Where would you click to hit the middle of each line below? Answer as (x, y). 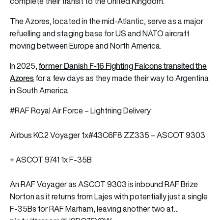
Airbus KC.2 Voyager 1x (49, 135)
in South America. (40, 90)
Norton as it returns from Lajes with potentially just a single (109, 196)
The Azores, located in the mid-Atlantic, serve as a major (107, 21)
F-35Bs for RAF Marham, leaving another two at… (94, 208)
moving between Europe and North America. (86, 45)
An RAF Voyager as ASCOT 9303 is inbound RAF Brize (104, 184)
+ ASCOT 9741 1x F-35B (51, 159)
